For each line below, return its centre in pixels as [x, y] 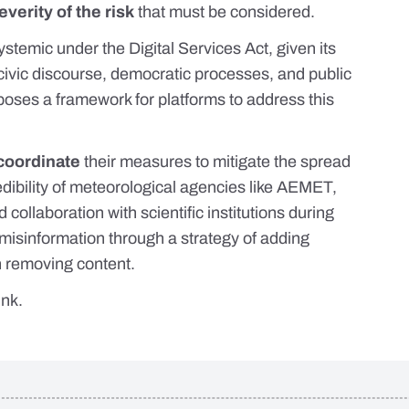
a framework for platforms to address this [187, 100]
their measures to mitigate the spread [216, 162]
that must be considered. [225, 12]
